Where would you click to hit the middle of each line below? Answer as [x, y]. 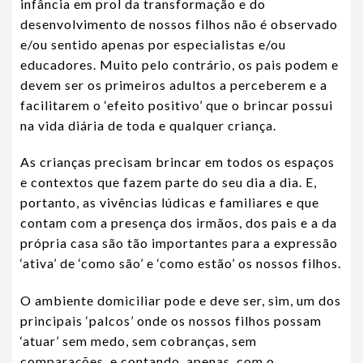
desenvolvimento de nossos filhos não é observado [179, 23]
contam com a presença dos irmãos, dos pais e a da [179, 223]
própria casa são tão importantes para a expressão [179, 243]
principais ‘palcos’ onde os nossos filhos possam [171, 321]
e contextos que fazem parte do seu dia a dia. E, [169, 182]
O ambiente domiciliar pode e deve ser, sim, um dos [181, 301]
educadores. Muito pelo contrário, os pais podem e [179, 64]
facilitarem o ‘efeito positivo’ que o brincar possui [177, 105]
